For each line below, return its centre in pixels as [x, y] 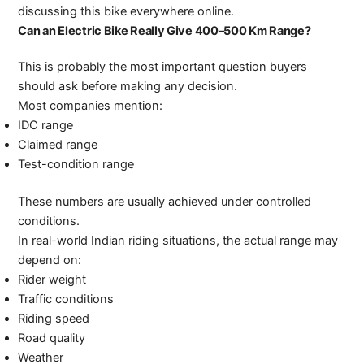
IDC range [46, 126]
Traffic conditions [66, 299]
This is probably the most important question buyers [163, 67]
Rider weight [52, 280]
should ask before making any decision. [128, 87]
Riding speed [54, 319]
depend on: [50, 260]
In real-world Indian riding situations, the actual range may [178, 241]
